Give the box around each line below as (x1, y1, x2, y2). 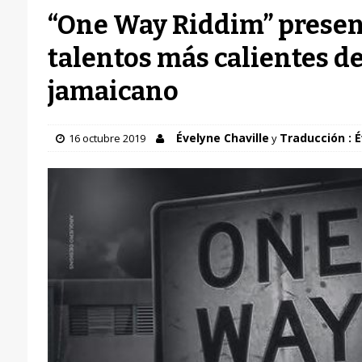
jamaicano (47, 76, 179, 107)
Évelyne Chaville (175, 130, 269, 145)
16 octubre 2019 (68, 131, 145, 145)
